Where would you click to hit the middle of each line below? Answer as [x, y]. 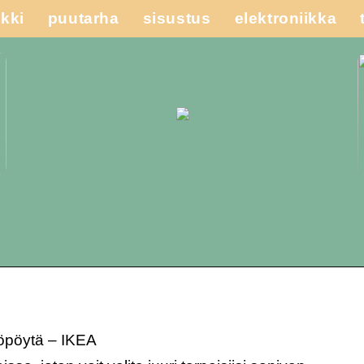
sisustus [177, 18]
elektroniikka [286, 18]
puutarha [83, 18]
